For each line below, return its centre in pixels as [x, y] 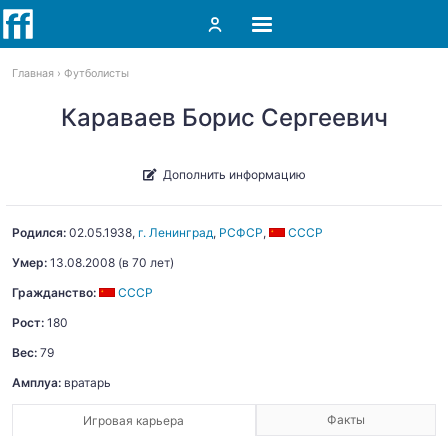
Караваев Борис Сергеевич [224, 117]
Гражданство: [54, 292]
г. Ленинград [175, 232]
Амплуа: [36, 382]
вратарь [86, 382]
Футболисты [96, 73]
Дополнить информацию [234, 174]
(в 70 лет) [144, 262]
